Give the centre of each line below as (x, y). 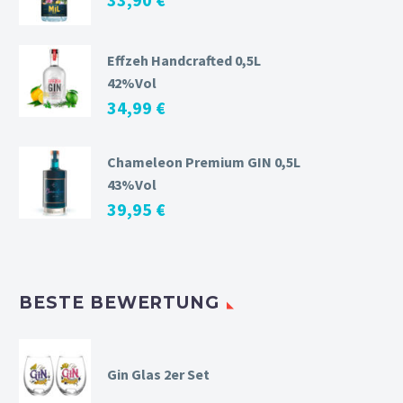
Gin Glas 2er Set (158, 374)
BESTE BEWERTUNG (120, 302)
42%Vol (132, 82)
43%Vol (132, 184)
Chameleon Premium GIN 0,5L (204, 161)
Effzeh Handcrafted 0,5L (184, 60)
